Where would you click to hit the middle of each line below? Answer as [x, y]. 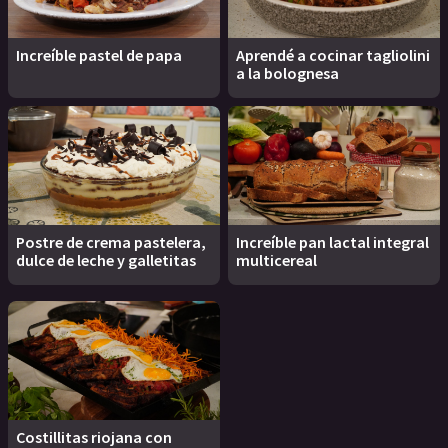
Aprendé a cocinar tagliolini [333, 54]
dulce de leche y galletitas [106, 260]
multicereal [276, 260]
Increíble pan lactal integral [332, 242]
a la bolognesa [287, 72]
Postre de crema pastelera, [111, 242]
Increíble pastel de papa [99, 54]
